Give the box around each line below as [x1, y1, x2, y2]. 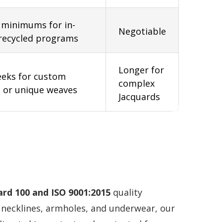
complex [118, 77, 155, 89]
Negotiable [118, 25, 166, 37]
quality [111, 186, 142, 198]
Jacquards [118, 90, 160, 103]
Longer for [118, 63, 164, 76]
